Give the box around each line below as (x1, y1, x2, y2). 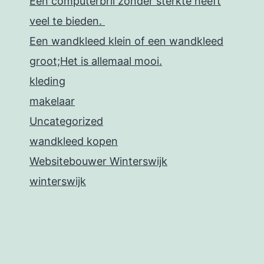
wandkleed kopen (29, 135, 118, 148)
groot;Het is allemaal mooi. (29, 55, 162, 68)
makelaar (29, 95, 75, 108)
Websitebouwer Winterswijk (29, 155, 167, 168)
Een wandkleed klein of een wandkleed (29, 35, 223, 48)
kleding (29, 75, 65, 88)
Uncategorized (29, 115, 103, 128)
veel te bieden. (29, 15, 105, 28)
